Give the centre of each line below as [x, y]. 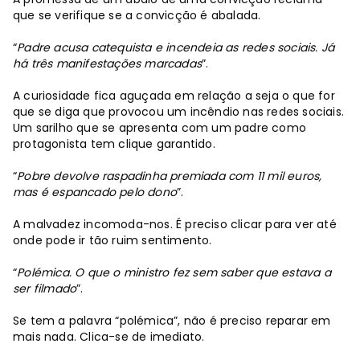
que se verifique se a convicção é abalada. [137, 15]
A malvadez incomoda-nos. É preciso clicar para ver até [175, 224]
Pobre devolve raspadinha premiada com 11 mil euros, [170, 176]
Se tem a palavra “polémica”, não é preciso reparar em [172, 320]
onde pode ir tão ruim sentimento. [112, 240]
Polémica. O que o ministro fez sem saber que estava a [174, 272]
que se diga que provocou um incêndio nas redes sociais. [179, 111]
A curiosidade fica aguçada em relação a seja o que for [174, 95]
